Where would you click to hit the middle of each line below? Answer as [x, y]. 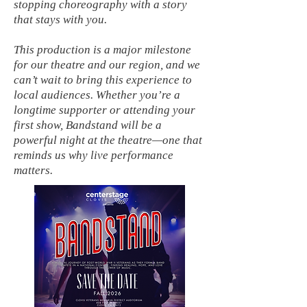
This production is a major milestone [102, 50]
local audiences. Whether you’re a [97, 95]
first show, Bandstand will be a [88, 125]
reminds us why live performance [94, 155]
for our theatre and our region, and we [107, 65]
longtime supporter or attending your [105, 110]
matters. [33, 170]
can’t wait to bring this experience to [103, 80]
